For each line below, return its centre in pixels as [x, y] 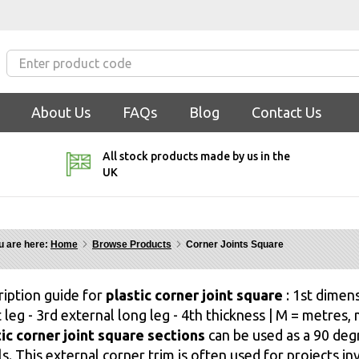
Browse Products [132, 244]
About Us [61, 112]
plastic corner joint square [194, 294]
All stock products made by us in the [197, 156]
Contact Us [286, 112]
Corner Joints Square [235, 244]
